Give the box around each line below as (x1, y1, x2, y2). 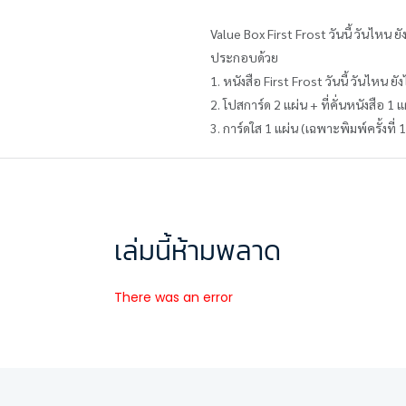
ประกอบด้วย (210, 49, 278, 66)
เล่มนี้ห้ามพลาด (114, 232, 281, 271)
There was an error (114, 288, 233, 307)
